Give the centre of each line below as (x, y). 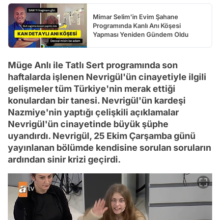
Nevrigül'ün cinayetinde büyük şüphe (88, 124)
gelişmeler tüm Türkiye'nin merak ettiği (92, 89)
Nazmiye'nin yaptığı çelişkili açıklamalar (93, 112)
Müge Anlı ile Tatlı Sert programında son (93, 65)
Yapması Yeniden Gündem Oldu (141, 35)
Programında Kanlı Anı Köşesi (137, 26)
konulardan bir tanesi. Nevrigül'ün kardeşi (97, 101)
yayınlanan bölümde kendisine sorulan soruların (110, 148)
